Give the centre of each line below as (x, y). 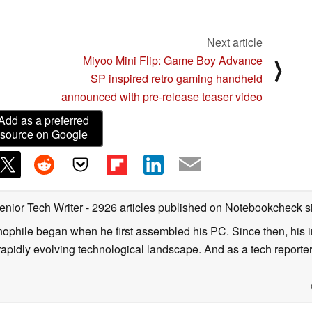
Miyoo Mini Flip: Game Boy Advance (173, 60)
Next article (235, 42)
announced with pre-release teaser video (162, 96)
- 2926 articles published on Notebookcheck (194, 207)
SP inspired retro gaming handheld (177, 78)
